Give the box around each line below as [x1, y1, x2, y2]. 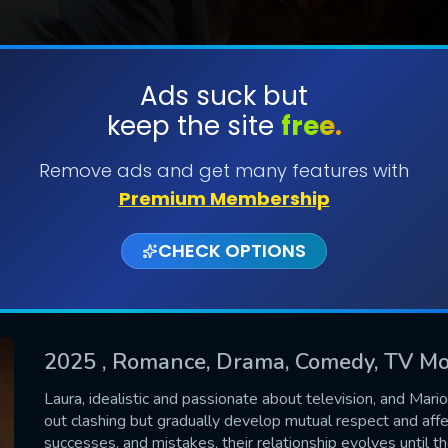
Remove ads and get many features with [39, 158, 409, 183]
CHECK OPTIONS [158, 238, 306, 263]
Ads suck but [140, 78, 308, 114]
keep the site [106, 108, 281, 144]
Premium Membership [118, 186, 330, 211]
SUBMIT [195, 147, 253, 170]
